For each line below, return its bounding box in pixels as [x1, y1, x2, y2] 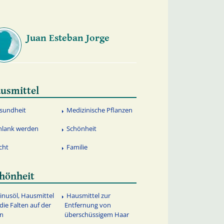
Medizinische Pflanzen [66, 105, 133, 115]
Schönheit [66, 124, 97, 133]
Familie [66, 142, 88, 152]
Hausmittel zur [66, 190, 111, 200]
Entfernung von [64, 200, 111, 209]
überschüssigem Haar [64, 209, 129, 219]
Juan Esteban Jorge [26, 32, 109, 44]
